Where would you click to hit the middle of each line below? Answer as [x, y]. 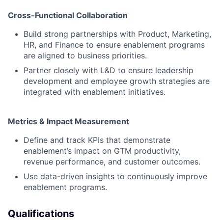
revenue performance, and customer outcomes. [112, 161]
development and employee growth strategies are [117, 81]
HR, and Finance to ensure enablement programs [114, 44]
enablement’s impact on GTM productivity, [102, 151]
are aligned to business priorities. [85, 55]
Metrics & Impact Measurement [69, 121]
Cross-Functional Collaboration [68, 15]
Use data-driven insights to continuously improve [115, 176]
